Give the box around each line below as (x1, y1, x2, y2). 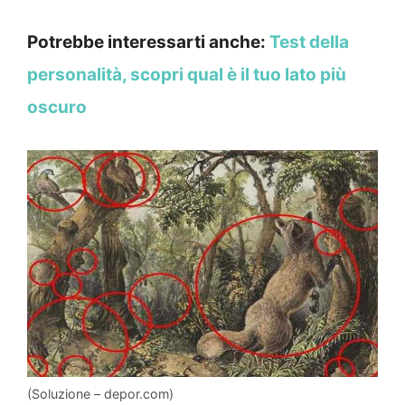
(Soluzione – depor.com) (27, 386, 174, 402)
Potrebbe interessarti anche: (27, 32, 269, 53)
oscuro (27, 97, 87, 118)
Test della (269, 32, 349, 53)
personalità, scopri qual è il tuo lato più (27, 64, 346, 86)
